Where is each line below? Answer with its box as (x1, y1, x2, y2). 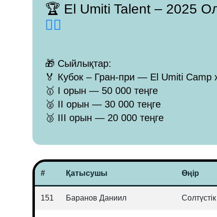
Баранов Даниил (66, 194, 127, 202)
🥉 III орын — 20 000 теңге (45, 112, 164, 123)
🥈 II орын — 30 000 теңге (45, 99, 161, 109)
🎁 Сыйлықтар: (45, 58, 112, 69)
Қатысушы (66, 169, 108, 177)
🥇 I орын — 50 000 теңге (45, 85, 158, 96)
